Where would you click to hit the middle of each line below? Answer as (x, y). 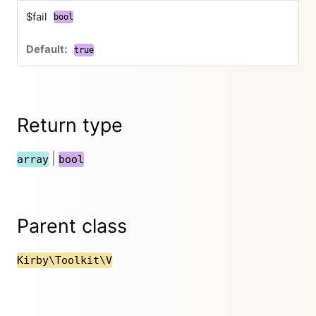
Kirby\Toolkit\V (65, 261)
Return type (70, 125)
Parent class (72, 226)
